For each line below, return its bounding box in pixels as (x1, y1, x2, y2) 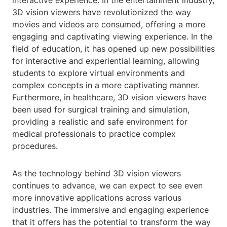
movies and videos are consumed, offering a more (12, 19, 205, 30)
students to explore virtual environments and (12, 68, 185, 79)
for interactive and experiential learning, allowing (12, 56, 200, 66)
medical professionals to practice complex (12, 129, 176, 139)
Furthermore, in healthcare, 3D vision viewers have (12, 92, 206, 103)
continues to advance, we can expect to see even (12, 180, 203, 191)
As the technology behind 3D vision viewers (12, 168, 181, 179)
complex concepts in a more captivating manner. (12, 80, 200, 91)
